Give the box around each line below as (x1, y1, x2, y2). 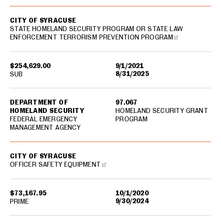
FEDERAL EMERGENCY (10, 115, 77, 123)
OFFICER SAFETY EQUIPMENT (10, 160, 101, 168)
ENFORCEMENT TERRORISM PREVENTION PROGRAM (10, 33, 173, 41)
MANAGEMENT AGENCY (10, 123, 80, 131)
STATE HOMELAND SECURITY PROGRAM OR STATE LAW (10, 25, 184, 33)
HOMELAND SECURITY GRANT (115, 107, 208, 114)
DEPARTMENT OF (10, 98, 68, 106)
